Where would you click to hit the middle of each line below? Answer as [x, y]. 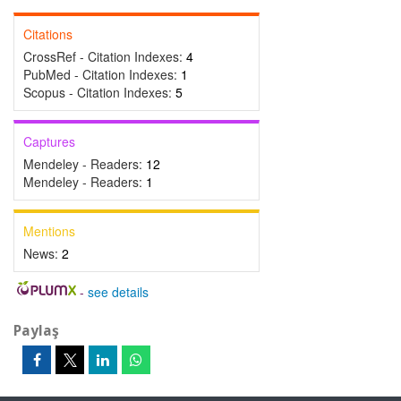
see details [118, 292]
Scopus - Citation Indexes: [99, 92]
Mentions [49, 231]
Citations [48, 34]
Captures [49, 141]
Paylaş [36, 330]
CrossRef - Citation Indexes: [105, 56]
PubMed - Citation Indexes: [102, 74]
